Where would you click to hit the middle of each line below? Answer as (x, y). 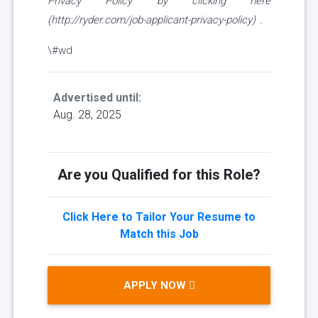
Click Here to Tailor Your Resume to (159, 217)
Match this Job (159, 234)
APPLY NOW (156, 286)
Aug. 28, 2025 (87, 115)
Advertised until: (97, 98)
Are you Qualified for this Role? (159, 175)
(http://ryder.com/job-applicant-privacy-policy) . (155, 20)
